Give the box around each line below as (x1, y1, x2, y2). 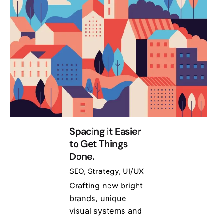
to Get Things (69, 137, 128, 150)
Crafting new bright (69, 181, 143, 191)
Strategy (88, 167, 119, 176)
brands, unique (69, 193, 127, 203)
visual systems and (69, 206, 142, 216)
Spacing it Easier (69, 124, 141, 138)
